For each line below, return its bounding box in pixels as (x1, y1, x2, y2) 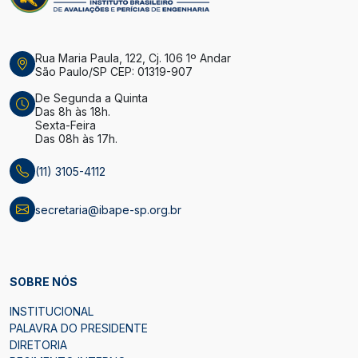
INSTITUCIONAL (10, 304, 93, 319)
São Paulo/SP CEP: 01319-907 (35, 65, 193, 79)
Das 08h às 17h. (35, 132, 117, 146)
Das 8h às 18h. (35, 105, 110, 119)
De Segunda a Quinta (35, 91, 148, 105)
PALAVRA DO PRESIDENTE (10, 321, 148, 336)
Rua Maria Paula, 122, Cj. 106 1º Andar (35, 51, 231, 66)
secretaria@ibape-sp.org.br (35, 202, 181, 217)
